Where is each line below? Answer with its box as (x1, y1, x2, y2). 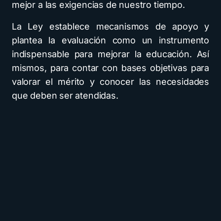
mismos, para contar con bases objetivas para (12, 63, 209, 74)
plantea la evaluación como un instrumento (12, 35, 209, 46)
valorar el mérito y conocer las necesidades (12, 76, 209, 87)
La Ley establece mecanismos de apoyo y (12, 21, 209, 32)
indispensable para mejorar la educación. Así (12, 49, 209, 60)
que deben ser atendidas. (12, 90, 118, 101)
